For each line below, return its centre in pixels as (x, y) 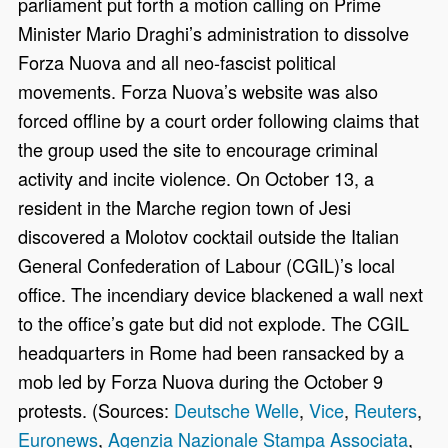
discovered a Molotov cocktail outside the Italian (209, 236)
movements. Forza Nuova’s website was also (198, 91)
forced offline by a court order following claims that (219, 120)
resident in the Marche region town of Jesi (185, 207)
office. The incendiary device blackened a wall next (221, 294)
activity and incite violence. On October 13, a (196, 178)
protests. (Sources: (96, 410)
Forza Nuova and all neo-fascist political (177, 62)
